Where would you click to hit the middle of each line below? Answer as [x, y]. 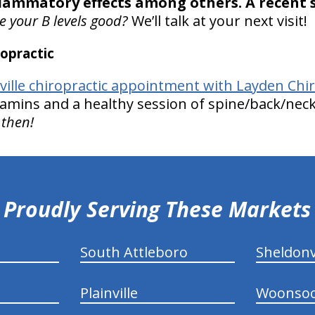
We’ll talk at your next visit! [217, 20]
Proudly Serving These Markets [157, 209]
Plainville [109, 292]
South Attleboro [134, 252]
